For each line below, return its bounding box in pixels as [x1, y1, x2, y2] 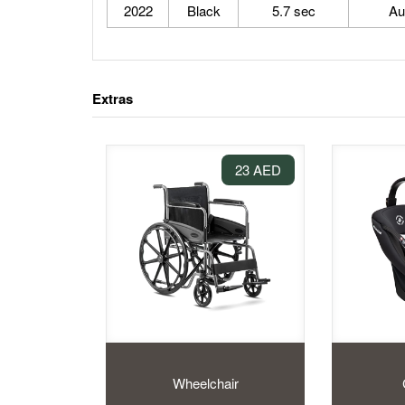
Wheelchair [172, 372, 239, 392]
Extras [92, 89, 133, 108]
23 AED [235, 159, 281, 179]
